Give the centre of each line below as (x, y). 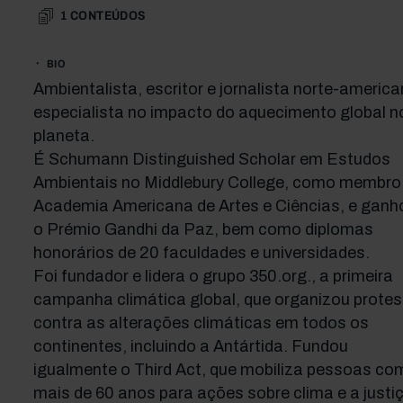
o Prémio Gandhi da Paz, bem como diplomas (203, 229)
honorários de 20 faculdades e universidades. (201, 253)
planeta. (63, 136)
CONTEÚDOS (107, 16)
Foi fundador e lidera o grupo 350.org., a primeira (213, 276)
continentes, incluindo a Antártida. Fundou (190, 346)
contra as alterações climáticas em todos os (201, 323)
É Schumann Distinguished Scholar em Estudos (211, 159)
